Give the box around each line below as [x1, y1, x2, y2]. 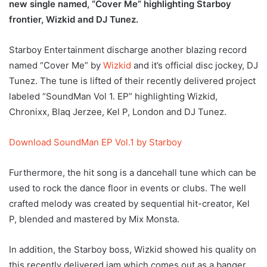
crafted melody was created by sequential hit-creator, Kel [9, 197, 250, 209]
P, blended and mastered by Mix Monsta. [9, 213, 179, 225]
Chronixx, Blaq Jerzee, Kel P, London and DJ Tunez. [9, 105, 226, 117]
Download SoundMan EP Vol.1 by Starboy [9, 136, 182, 148]
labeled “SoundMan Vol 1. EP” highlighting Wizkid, [9, 90, 218, 102]
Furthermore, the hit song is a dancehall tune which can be [9, 166, 256, 178]
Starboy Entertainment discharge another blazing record [9, 44, 247, 55]
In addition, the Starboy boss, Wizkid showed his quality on [9, 243, 256, 255]
